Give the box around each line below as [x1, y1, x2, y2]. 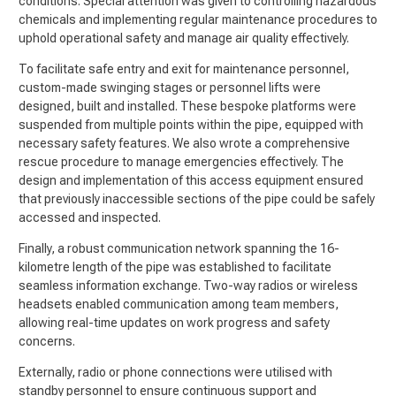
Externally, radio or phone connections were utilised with [19, 364, 332, 379]
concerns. [19, 333, 80, 348]
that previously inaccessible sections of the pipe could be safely [19, 191, 375, 206]
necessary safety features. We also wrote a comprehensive [19, 135, 350, 150]
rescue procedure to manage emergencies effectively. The [19, 154, 344, 169]
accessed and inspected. [19, 209, 164, 225]
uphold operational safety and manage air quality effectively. [19, 30, 352, 45]
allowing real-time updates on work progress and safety [19, 315, 330, 330]
